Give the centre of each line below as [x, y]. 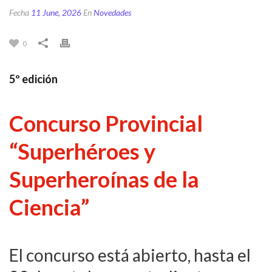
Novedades [112, 12]
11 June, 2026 [56, 12]
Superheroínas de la [104, 179]
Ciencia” [49, 207]
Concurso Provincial [106, 123]
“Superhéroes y [82, 151]
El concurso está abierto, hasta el [130, 255]
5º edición [33, 79]
